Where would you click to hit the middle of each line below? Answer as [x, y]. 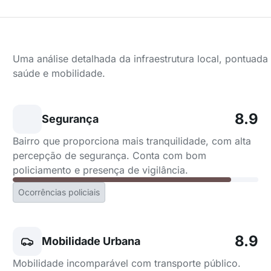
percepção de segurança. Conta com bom [110, 155]
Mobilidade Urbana [91, 241]
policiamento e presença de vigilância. [101, 170]
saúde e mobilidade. [59, 73]
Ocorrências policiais [59, 192]
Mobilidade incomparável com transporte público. [127, 263]
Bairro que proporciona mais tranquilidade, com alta [132, 141]
